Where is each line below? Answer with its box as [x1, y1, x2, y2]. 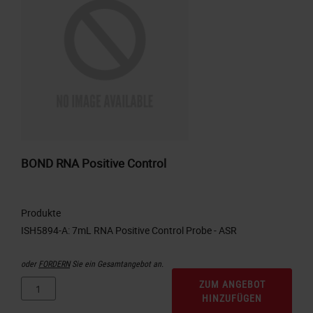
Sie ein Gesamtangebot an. [70, 258, 163, 270]
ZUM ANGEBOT [198, 277, 265, 291]
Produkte [21, 206, 61, 220]
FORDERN [38, 258, 70, 270]
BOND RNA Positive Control [21, 155, 166, 172]
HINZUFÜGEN [202, 291, 262, 305]
